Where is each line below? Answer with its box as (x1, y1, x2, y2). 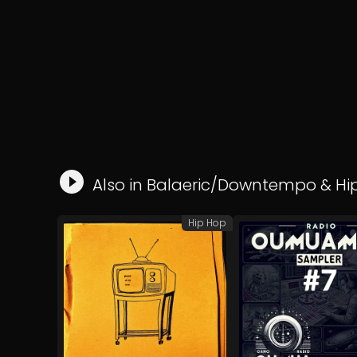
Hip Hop (188, 216, 226, 229)
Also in (92, 174, 147, 196)
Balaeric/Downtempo (147, 174, 316, 196)
